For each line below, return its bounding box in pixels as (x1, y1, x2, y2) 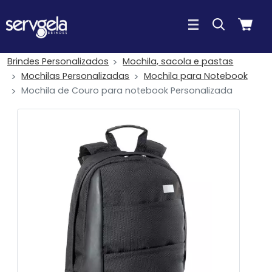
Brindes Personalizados (7, 55, 109, 67)
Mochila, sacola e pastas (123, 55, 234, 67)
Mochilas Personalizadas (21, 70, 130, 82)
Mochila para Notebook (143, 70, 248, 82)
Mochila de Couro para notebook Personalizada (21, 84, 233, 97)
